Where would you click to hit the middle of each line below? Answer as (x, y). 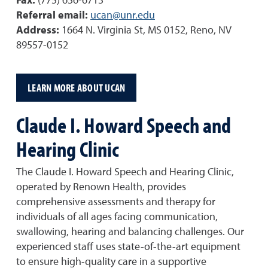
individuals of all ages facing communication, (117, 217)
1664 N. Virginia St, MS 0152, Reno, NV (147, 31)
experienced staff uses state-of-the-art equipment (128, 247)
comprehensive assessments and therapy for (116, 202)
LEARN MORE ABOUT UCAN (77, 87)
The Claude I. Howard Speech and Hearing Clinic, (125, 172)
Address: (39, 31)
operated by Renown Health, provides (101, 187)
